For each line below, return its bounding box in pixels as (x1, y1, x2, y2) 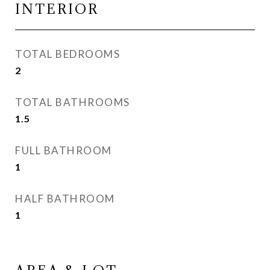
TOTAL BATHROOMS (15, 96, 130, 108)
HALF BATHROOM (15, 192, 115, 205)
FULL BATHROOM (15, 144, 112, 157)
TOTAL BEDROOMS (15, 48, 120, 60)
